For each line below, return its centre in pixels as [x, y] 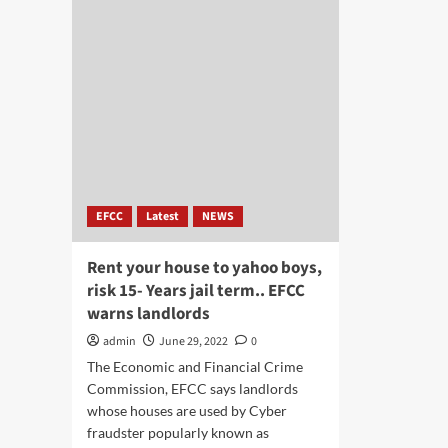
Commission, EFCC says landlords [192, 388]
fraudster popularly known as [178, 432]
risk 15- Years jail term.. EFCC [196, 291]
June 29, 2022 [193, 341]
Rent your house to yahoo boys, [204, 268]
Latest [162, 216]
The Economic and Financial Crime [195, 366]
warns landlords [148, 314]
